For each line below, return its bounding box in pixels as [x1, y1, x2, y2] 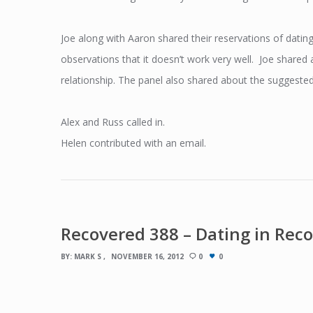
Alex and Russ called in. [61, 115, 165, 129]
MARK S [74, 251, 101, 261]
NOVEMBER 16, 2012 [111, 251, 184, 261]
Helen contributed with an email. [61, 136, 206, 150]
